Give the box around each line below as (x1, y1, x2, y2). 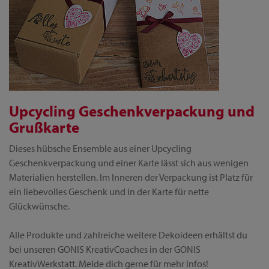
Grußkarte (9, 118, 79, 136)
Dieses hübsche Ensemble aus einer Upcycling (9, 142, 192, 154)
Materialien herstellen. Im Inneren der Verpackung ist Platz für (9, 171, 253, 183)
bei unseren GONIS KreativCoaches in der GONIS (9, 243, 201, 255)
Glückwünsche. (9, 200, 70, 212)
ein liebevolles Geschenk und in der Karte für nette (9, 186, 209, 198)
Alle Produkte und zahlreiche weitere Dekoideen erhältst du (9, 229, 247, 241)
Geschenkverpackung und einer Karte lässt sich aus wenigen (9, 157, 249, 169)
